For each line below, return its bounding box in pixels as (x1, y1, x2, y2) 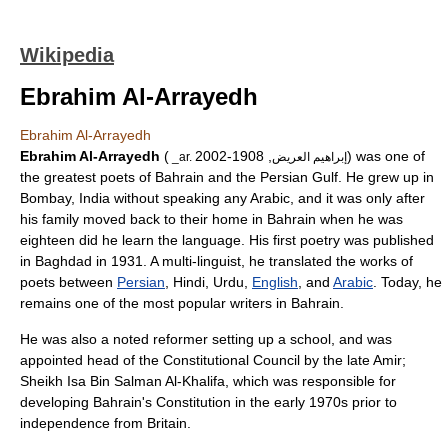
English (252, 274, 298, 290)
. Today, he (373, 274, 442, 290)
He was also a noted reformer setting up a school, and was (20, 331, 392, 347)
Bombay (20, 190, 71, 206)
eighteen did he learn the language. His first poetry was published (20, 232, 434, 248)
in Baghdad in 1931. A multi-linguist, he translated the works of (20, 253, 413, 269)
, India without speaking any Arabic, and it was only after (71, 190, 425, 206)
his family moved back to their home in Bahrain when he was (20, 211, 403, 227)
